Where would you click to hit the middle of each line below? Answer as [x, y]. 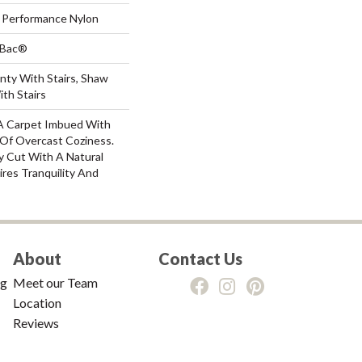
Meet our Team [55, 282]
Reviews [36, 322]
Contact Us [200, 258]
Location [37, 302]
